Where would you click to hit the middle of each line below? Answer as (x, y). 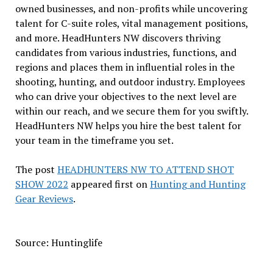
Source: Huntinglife (58, 242)
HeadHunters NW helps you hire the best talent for (128, 125)
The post (36, 169)
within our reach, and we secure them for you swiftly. (131, 111)
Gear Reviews (44, 198)
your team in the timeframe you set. (94, 140)
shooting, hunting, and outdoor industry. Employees (130, 81)
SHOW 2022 (41, 184)
